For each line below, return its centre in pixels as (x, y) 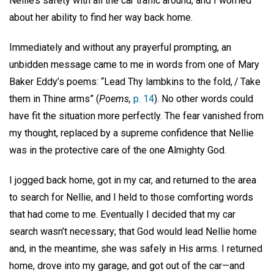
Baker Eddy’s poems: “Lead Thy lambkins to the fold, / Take (135, 81)
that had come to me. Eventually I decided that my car (122, 214)
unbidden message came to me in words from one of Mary (134, 64)
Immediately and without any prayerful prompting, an (120, 47)
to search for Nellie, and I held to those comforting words (131, 197)
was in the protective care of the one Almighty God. (119, 150)
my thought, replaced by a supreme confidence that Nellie (131, 133)
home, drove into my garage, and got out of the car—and (127, 265)
